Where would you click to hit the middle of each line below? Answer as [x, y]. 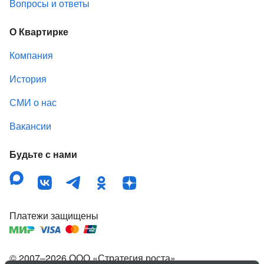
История [28, 79]
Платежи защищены [54, 216]
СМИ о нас [33, 103]
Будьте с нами [43, 154]
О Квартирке [39, 32]
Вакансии [30, 126]
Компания [31, 55]
